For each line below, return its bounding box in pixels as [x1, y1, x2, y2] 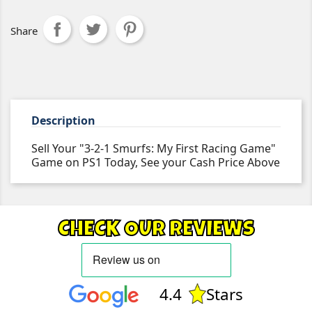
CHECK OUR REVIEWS [57, 220, 255, 242]
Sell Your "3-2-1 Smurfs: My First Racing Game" [31, 141, 276, 156]
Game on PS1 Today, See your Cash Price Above [31, 155, 280, 170]
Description [31, 113, 95, 128]
